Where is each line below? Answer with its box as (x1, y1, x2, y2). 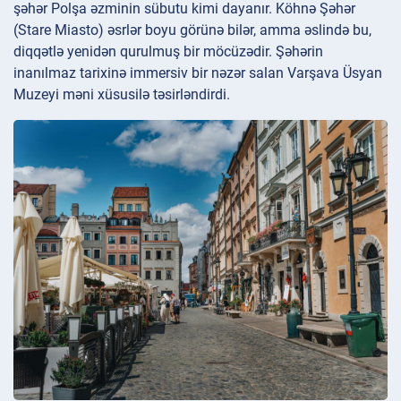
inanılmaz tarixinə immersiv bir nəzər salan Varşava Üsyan (13, 64, 382, 81)
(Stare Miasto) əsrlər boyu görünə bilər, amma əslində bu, (13, 21, 371, 38)
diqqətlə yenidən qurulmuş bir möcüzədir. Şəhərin (13, 42, 323, 60)
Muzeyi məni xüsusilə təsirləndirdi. (13, 85, 230, 103)
